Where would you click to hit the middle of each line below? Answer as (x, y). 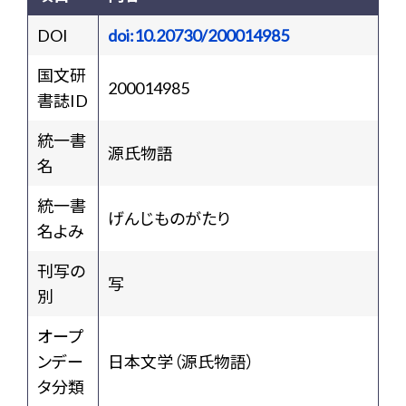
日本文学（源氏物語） (181, 362)
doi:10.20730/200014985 (198, 35)
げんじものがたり (169, 218)
